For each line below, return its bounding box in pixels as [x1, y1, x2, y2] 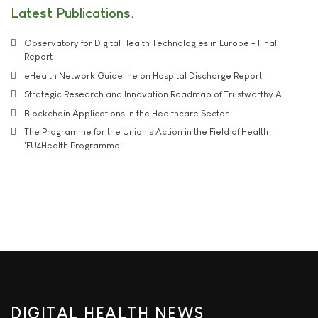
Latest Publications [11, 5, 131, 21]
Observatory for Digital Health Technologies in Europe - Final [24, 38, 277, 48]
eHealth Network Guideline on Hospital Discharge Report [24, 70, 262, 81]
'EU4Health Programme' [24, 140, 122, 150]
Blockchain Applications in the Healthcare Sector [24, 107, 229, 119]
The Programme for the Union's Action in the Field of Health [24, 126, 268, 137]
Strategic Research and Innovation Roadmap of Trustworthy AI [24, 89, 284, 99]
